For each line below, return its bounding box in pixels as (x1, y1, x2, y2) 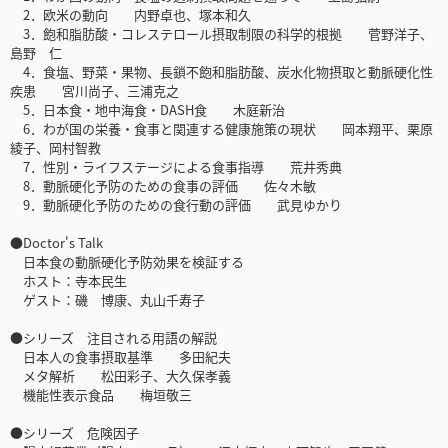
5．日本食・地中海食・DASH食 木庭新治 (10, 100, 285, 120)
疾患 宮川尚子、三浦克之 (10, 81, 179, 101)
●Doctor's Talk (10, 233, 103, 253)
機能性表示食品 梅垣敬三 (10, 385, 192, 405)
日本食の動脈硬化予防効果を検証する (10, 252, 244, 272)
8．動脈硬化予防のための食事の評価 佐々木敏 (10, 176, 316, 196)
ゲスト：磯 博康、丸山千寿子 (10, 290, 205, 310)
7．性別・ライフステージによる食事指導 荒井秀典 (10, 157, 342, 177)
